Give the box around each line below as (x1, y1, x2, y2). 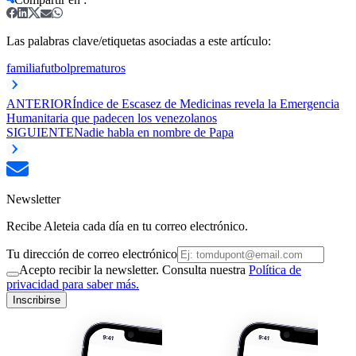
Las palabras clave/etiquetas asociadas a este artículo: (6, 33, 271, 48)
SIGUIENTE (6, 125, 74, 139)
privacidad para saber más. (6, 277, 139, 291)
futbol (41, 60, 70, 75)
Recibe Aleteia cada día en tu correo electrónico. (6, 219, 248, 233)
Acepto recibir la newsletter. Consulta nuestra (19, 262, 249, 277)
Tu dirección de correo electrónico (6, 246, 177, 261)
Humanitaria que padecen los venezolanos (6, 110, 217, 125)
